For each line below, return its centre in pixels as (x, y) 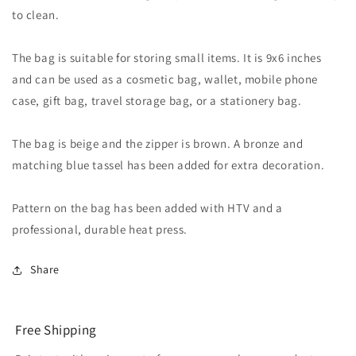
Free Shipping (56, 330)
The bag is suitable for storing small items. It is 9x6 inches (167, 58)
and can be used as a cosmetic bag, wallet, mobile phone (165, 79)
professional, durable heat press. (100, 230)
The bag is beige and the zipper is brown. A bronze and (158, 144)
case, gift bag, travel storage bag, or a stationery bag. (157, 101)
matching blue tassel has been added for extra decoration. (168, 165)
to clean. (36, 15)
